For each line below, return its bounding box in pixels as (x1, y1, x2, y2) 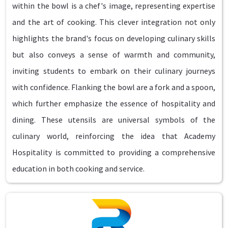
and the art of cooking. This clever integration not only (12, 17, 216, 27)
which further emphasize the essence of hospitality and (12, 98, 216, 109)
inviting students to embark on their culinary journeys (12, 66, 216, 76)
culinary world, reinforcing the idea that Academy (12, 131, 216, 141)
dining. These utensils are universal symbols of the (12, 115, 216, 125)
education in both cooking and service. (12, 163, 145, 174)
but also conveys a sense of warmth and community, (12, 49, 216, 60)
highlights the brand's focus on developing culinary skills (12, 33, 216, 44)
